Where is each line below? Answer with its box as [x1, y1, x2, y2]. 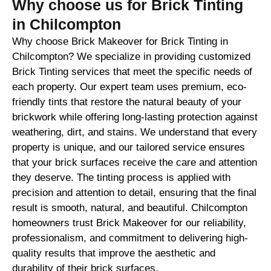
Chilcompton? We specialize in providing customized [12, 50, 250, 62]
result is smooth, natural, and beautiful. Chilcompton [12, 201, 247, 214]
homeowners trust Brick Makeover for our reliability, [12, 217, 246, 229]
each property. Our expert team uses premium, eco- [12, 80, 247, 93]
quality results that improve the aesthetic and [12, 247, 215, 259]
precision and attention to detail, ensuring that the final [12, 186, 256, 198]
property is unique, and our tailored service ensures [12, 141, 245, 153]
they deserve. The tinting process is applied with [12, 171, 230, 183]
